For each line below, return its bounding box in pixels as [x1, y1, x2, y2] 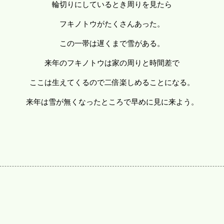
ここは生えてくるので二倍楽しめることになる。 [29, 77, 194, 87]
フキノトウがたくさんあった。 [59, 19, 164, 28]
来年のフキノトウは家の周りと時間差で [44, 58, 179, 67]
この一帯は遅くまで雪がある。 [59, 38, 164, 48]
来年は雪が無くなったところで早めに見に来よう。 [25, 97, 198, 106]
